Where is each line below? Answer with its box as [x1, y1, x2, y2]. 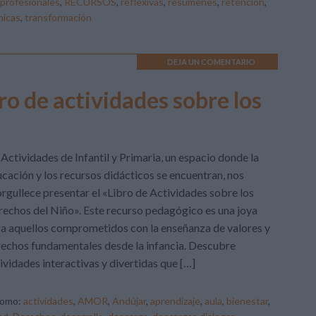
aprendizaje [150, 295, 200, 307]
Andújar [112, 295, 146, 307]
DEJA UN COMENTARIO [166, 57, 255, 66]
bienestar [226, 295, 268, 307]
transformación [25, 11, 92, 23]
